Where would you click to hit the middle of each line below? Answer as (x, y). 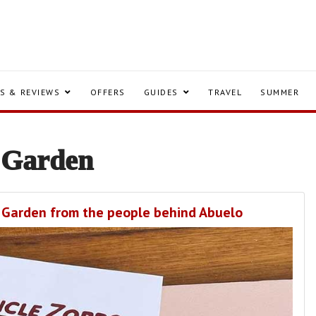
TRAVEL (225, 92)
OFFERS (108, 92)
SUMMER (280, 92)
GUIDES (161, 92)
